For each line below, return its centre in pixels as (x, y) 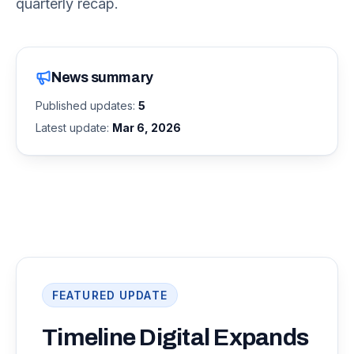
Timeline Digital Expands (175, 337)
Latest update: (74, 128)
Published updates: (87, 105)
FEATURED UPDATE (110, 295)
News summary (102, 77)
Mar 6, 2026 (147, 128)
